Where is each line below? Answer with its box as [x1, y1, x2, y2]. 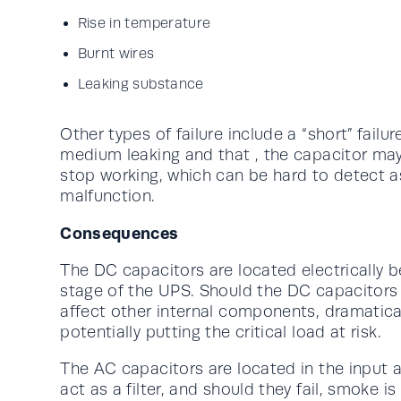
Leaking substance [77, 75, 204, 92]
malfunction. [60, 186, 156, 205]
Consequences [60, 223, 179, 243]
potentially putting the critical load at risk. [60, 323, 381, 342]
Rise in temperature [77, 14, 211, 31]
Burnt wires [77, 45, 155, 62]
